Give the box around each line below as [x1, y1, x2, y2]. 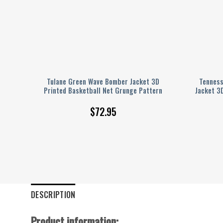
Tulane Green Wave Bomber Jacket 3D [47, 76, 159, 87]
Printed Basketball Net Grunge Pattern [44, 85, 162, 96]
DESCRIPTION [31, 188, 76, 201]
